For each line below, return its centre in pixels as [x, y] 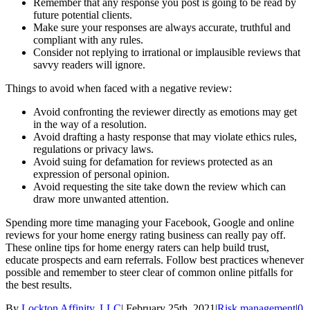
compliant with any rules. [88, 40]
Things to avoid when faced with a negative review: [119, 89]
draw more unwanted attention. [101, 199]
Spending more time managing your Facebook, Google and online [150, 223]
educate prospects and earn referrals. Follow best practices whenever [155, 260]
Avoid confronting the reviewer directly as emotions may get [165, 112]
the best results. [39, 285]
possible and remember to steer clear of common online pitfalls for [149, 273]
